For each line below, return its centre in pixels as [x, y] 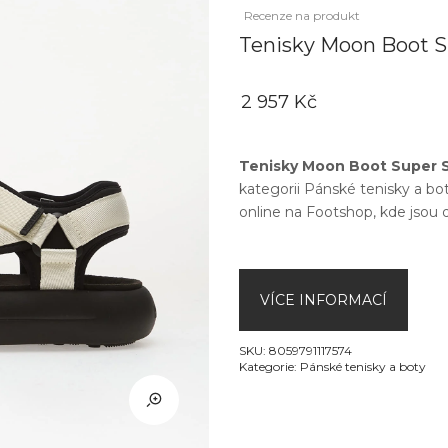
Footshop [339, 212]
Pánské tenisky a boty [363, 366]
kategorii [271, 189]
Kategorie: [269, 366]
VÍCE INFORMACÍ [323, 300]
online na [272, 212]
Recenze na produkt [302, 15]
